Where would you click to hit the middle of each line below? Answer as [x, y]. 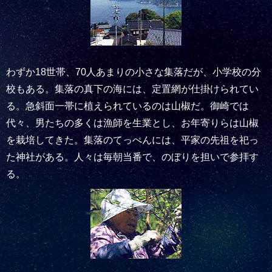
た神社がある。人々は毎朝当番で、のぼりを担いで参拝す [132, 157]
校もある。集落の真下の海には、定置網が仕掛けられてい [132, 89]
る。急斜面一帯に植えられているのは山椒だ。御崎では [127, 106]
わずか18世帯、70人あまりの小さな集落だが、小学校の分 [134, 72]
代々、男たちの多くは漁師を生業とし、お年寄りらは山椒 [132, 123]
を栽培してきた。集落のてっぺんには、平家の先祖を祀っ [132, 140]
